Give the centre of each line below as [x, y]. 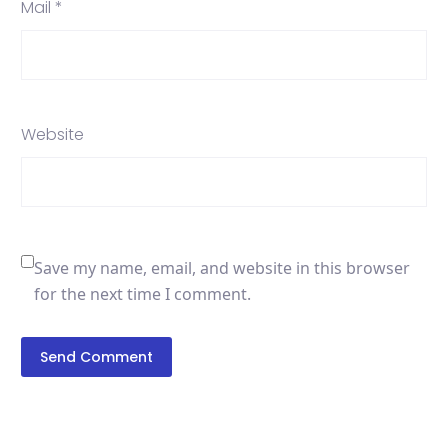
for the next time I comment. [142, 294]
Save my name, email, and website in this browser [222, 268]
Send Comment [96, 357]
